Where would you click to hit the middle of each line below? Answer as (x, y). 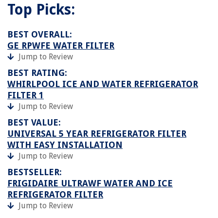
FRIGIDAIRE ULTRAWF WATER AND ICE (90, 183)
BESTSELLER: (35, 172)
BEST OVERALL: (40, 34)
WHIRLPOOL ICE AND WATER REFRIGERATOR (103, 84)
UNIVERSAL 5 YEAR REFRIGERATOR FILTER (97, 133)
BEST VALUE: (34, 122)
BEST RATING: (37, 73)
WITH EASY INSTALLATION (65, 145)
